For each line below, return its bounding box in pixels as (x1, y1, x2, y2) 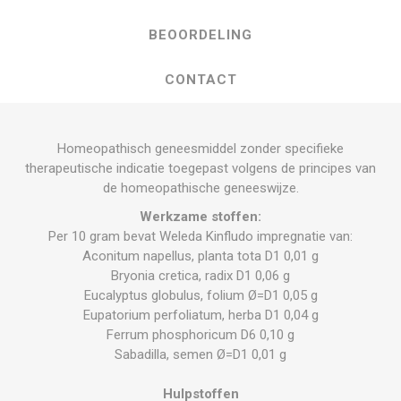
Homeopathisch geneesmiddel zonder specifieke (57, 140, 344, 157)
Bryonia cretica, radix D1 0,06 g (111, 267, 290, 284)
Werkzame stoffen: (140, 208, 261, 225)
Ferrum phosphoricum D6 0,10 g (107, 326, 294, 343)
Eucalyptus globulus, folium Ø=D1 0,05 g (83, 286, 318, 303)
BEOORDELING (149, 26, 252, 43)
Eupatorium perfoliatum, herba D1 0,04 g (82, 306, 319, 323)
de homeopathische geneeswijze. (102, 179, 299, 196)
